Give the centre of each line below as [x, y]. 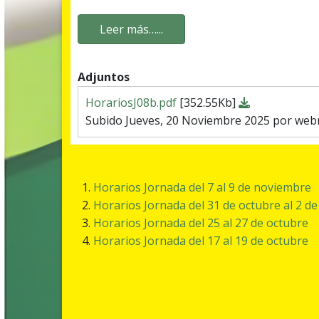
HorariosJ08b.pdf [132, 102]
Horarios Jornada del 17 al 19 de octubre [201, 240]
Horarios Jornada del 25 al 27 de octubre [201, 223]
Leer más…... [131, 29]
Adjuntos [104, 77]
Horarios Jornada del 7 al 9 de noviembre [202, 187]
